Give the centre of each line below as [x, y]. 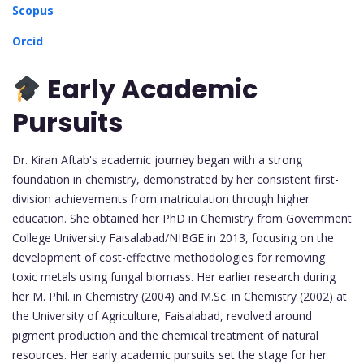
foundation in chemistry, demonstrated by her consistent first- [175, 180]
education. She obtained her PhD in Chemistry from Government [182, 219]
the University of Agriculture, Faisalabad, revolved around [162, 316]
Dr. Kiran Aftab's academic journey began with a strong [157, 160]
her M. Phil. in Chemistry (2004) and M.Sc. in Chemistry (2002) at [180, 297]
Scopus [33, 10]
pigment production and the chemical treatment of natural [165, 336]
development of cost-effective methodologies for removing [169, 258]
